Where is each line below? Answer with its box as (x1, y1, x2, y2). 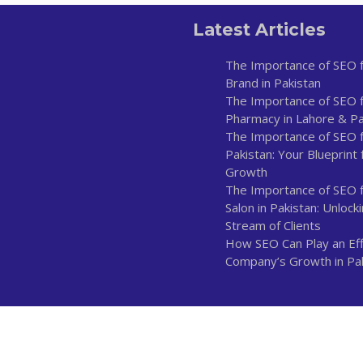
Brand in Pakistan (225, 74, 322, 91)
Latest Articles (193, 19, 327, 41)
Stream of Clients (225, 216, 322, 233)
